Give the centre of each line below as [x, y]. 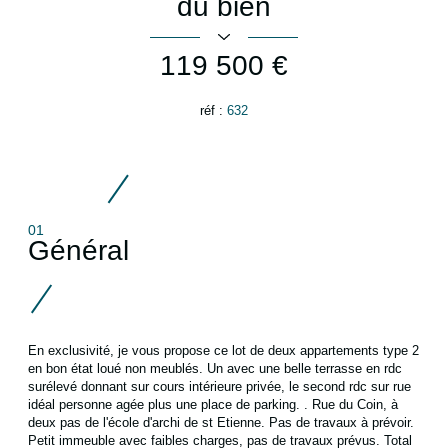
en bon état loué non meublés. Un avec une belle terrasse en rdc [215, 369]
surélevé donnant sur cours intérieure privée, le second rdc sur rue [219, 387]
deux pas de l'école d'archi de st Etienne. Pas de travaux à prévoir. [221, 423]
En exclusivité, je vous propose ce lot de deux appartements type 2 [223, 351]
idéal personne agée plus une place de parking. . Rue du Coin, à [213, 405]
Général [78, 250]
